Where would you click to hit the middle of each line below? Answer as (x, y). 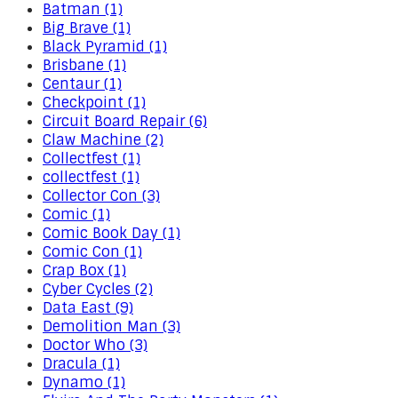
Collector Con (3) (101, 196)
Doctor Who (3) (95, 345)
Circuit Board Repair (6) (125, 121)
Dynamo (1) (84, 382)
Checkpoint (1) (94, 103)
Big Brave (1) (87, 28)
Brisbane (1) (84, 65)
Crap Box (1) (84, 271)
